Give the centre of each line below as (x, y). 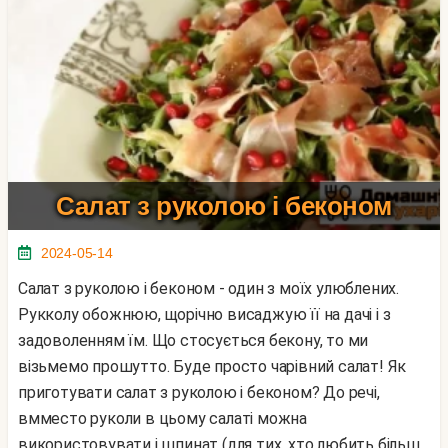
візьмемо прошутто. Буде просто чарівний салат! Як (212, 366)
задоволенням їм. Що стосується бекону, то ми (193, 340)
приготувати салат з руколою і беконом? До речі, (199, 392)
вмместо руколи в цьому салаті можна (163, 418)
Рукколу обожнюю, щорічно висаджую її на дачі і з (204, 314)
